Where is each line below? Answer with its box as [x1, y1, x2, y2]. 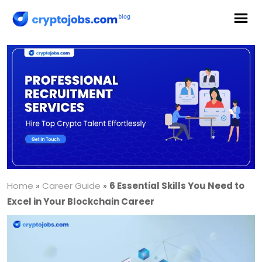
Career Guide [42, 180, 101, 192]
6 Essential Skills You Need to [109, 180, 244, 192]
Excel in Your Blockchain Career [7, 195, 154, 208]
